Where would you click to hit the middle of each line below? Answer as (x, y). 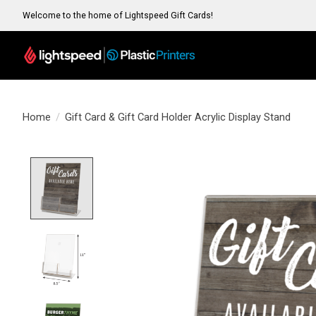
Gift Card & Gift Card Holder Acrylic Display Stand (177, 117)
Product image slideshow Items (188, 163)
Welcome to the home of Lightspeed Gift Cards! (118, 15)
